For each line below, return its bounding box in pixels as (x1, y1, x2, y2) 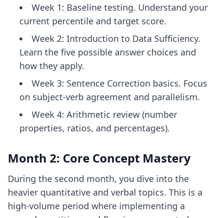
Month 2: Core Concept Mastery (8, 150, 191, 166)
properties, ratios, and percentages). (19, 122, 170, 134)
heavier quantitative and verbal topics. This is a (8, 186, 202, 198)
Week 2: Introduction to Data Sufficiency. (32, 33, 200, 44)
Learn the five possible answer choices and (19, 46, 196, 58)
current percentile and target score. (19, 15, 166, 27)
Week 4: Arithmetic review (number (32, 109, 177, 120)
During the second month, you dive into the (8, 173, 189, 184)
